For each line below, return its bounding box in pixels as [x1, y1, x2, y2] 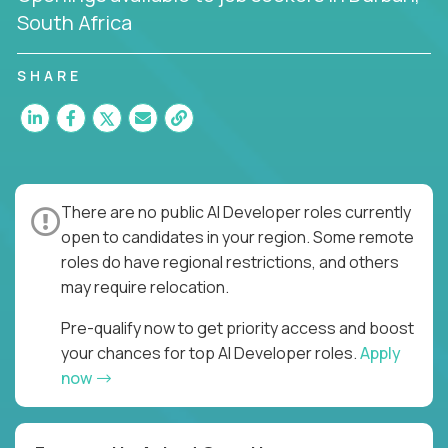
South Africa [17, 8, 132, 36]
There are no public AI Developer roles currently [61, 200, 411, 223]
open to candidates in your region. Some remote [61, 225, 414, 248]
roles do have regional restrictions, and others [61, 250, 399, 273]
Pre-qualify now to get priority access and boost [61, 316, 414, 339]
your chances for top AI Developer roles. [61, 341, 360, 364]
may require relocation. [61, 275, 229, 298]
